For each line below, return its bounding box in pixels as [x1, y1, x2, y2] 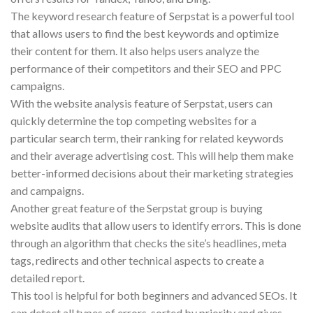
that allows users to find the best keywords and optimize [10, 26, 279, 40]
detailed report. [10, 270, 85, 284]
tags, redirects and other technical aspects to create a [10, 253, 264, 267]
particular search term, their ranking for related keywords [10, 131, 284, 145]
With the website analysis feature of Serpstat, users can [10, 96, 272, 110]
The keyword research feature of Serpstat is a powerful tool [10, 8, 294, 22]
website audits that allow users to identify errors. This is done [10, 218, 301, 232]
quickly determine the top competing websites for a [10, 113, 256, 127]
